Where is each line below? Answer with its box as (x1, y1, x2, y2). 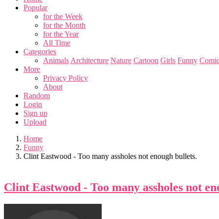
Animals (43, 56, 69, 65)
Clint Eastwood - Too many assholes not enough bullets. (23, 152, 197, 160)
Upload (23, 118, 46, 126)
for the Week (43, 12, 83, 21)
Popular (23, 3, 47, 12)
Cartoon (133, 56, 158, 65)
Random (23, 91, 50, 100)
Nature (110, 56, 131, 65)
